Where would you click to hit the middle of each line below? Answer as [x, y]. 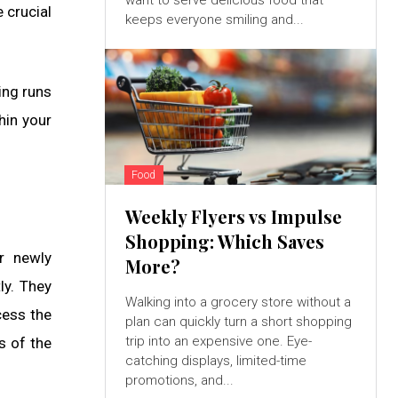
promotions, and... [179, 381]
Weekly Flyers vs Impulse [233, 217]
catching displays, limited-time [215, 361]
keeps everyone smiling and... [214, 20]
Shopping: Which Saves [224, 242]
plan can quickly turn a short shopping [238, 322]
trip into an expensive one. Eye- [218, 342]
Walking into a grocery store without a [238, 302]
